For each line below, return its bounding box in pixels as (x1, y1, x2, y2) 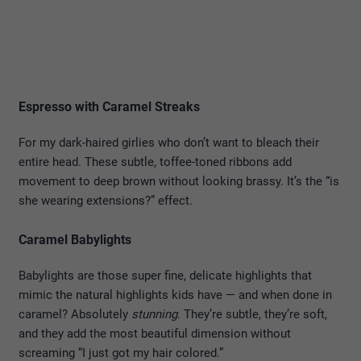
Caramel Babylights (19, 231, 131, 247)
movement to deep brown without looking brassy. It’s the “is (19, 173, 339, 189)
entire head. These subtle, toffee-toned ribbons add (19, 154, 292, 169)
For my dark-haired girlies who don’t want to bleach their (19, 135, 319, 150)
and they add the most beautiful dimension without (19, 326, 291, 341)
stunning (131, 306, 177, 322)
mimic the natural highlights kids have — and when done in (19, 287, 332, 302)
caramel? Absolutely (19, 306, 131, 322)
